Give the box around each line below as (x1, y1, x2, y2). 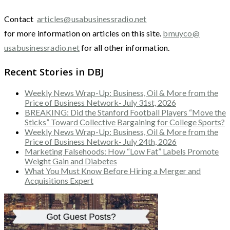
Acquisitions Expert (25, 175, 93, 185)
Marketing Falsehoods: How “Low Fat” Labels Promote (25, 146, 219, 156)
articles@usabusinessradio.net (36, 14, 147, 24)
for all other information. (80, 43, 170, 53)
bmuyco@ (163, 28, 200, 39)
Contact (4, 14, 37, 24)
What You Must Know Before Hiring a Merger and (25, 165, 201, 176)
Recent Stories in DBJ (4, 65, 104, 79)
